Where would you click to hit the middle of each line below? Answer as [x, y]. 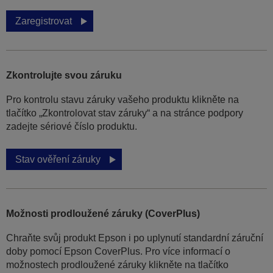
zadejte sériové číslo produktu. [72, 127]
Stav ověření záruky [58, 160]
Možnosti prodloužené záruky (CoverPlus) [103, 214]
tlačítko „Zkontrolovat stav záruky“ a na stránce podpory [125, 113]
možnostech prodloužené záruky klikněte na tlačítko [117, 265]
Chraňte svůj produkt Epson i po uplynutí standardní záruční [135, 238]
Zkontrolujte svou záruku [64, 76]
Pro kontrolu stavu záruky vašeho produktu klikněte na [122, 100]
